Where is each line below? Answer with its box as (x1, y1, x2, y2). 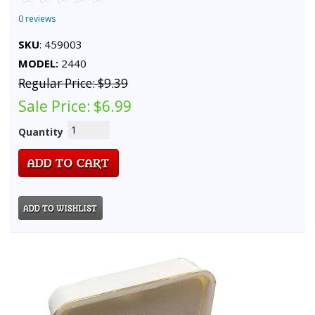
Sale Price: (18, 96, 91, 116)
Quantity (18, 124, 63, 139)
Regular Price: (18, 75, 95, 91)
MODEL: (18, 56, 58, 70)
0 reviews (18, 12, 56, 25)
